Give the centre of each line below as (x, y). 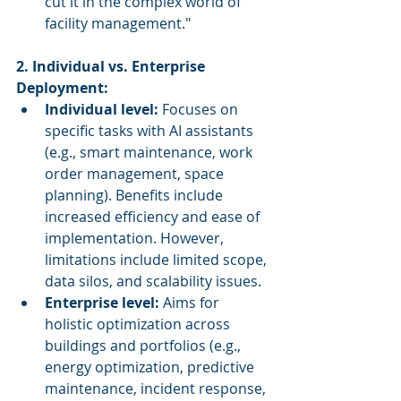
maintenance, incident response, (157, 388)
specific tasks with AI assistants (151, 131)
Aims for (191, 303)
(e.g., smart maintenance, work (150, 152)
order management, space (136, 174)
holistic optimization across (139, 324)
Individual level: (102, 109)
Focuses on (200, 109)
